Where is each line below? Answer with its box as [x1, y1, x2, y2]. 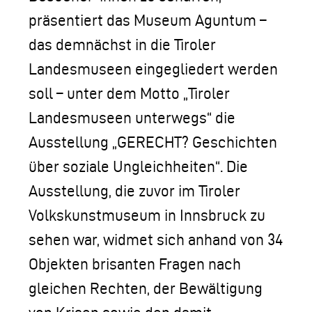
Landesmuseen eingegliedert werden [29, 61, 278, 77]
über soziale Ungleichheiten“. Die [29, 158, 248, 175]
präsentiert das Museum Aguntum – [29, 12, 267, 29]
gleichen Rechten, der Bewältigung [29, 280, 263, 297]
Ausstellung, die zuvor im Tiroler [29, 182, 240, 199]
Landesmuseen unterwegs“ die [29, 109, 235, 126]
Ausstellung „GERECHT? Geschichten [29, 134, 277, 150]
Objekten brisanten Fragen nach [29, 256, 241, 272]
